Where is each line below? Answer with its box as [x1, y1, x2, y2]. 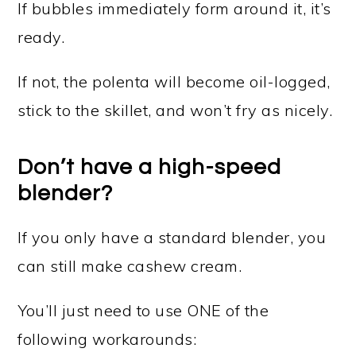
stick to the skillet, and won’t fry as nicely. [17, 100, 333, 120]
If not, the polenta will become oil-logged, [17, 72, 331, 91]
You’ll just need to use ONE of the [17, 300, 269, 320]
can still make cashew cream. [17, 256, 242, 276]
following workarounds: [17, 329, 197, 349]
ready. [17, 27, 65, 47]
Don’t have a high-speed [17, 156, 282, 179]
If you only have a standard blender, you [17, 227, 327, 247]
